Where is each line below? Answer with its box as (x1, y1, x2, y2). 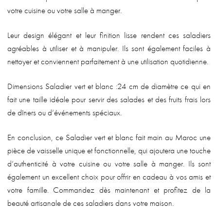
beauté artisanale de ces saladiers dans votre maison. (7, 197, 174, 208)
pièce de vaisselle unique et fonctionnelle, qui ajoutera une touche (7, 145, 211, 156)
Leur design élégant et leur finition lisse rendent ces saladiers (7, 29, 211, 40)
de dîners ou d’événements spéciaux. (7, 107, 122, 118)
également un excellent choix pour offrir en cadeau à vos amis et (7, 171, 211, 182)
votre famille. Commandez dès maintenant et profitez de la (7, 184, 211, 195)
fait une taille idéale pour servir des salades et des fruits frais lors (7, 93, 211, 105)
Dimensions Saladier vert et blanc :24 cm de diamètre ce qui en (7, 80, 211, 91)
